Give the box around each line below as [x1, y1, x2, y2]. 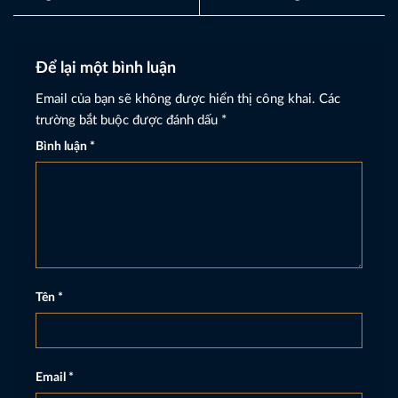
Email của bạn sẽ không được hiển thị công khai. [36, 92, 315, 106]
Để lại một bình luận [36, 60, 179, 76]
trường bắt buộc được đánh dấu [36, 113, 221, 127]
